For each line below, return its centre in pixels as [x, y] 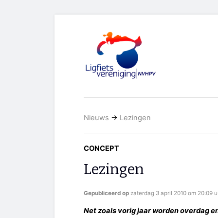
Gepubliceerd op [107, 193]
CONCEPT [101, 149]
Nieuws [96, 118]
